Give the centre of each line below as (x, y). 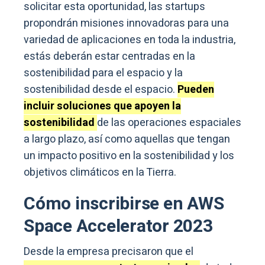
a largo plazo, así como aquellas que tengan (127, 140)
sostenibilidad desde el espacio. (101, 90)
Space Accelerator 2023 (118, 227)
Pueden (196, 90)
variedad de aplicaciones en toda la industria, (130, 40)
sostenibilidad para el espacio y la (103, 73)
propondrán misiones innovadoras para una (126, 24)
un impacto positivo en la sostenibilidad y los (129, 156)
